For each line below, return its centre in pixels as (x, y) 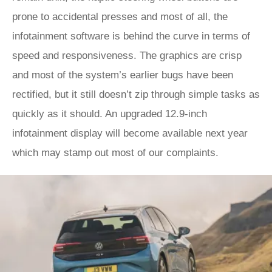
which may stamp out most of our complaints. (117, 153)
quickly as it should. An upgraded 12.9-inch (110, 114)
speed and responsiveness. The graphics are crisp (127, 56)
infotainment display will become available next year (130, 133)
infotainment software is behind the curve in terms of (131, 36)
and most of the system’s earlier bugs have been (123, 75)
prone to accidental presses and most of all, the (120, 17)
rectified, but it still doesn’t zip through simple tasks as (136, 94)
